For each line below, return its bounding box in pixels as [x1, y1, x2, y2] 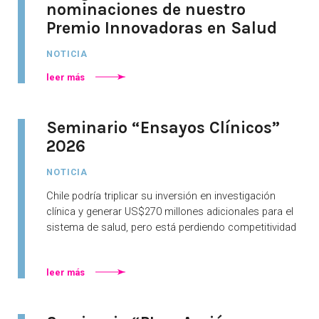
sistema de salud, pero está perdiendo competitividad [46, 220, 296, 234]
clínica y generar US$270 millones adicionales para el [46, 204, 293, 218]
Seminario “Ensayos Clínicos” [46, 117, 280, 137]
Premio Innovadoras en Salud [46, 18, 277, 38]
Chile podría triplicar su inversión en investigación [46, 189, 276, 202]
